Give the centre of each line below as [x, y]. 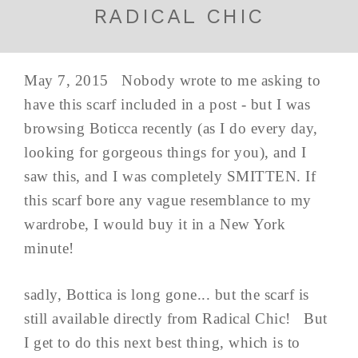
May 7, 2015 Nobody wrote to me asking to [172, 80]
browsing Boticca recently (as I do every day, [171, 128]
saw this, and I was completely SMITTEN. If [170, 176]
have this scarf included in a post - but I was [167, 104]
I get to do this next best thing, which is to [162, 342]
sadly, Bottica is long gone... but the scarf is [167, 294]
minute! [54, 248]
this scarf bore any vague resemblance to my [168, 200]
